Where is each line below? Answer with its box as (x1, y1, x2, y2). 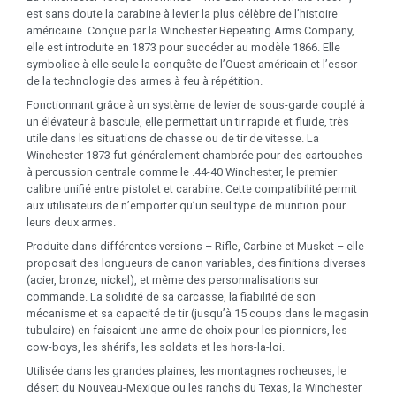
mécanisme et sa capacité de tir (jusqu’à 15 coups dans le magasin (27, 307, 369, 321)
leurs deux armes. (27, 216, 116, 230)
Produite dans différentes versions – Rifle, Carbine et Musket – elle (27, 240, 364, 254)
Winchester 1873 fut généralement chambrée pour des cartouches (27, 148, 362, 163)
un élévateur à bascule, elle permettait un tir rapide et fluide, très (27, 115, 349, 129)
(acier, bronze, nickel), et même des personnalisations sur (27, 273, 319, 287)
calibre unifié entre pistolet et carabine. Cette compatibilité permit (27, 182, 357, 196)
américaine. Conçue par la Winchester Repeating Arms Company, (27, 24, 354, 38)
